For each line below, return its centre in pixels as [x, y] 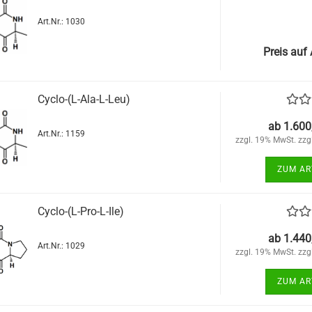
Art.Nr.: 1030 [61, 22]
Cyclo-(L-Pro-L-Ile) [80, 211]
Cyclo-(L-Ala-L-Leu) [84, 99]
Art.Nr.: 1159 [61, 134]
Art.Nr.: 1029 [61, 246]
